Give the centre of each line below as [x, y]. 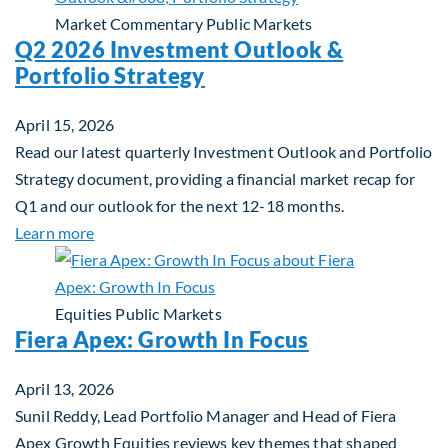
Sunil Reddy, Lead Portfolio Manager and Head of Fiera [206, 415]
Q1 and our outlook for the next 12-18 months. [180, 205]
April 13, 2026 [65, 388]
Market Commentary [129, 23]
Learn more [55, 232]
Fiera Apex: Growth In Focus [162, 339]
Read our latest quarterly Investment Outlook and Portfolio [224, 151]
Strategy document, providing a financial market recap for [215, 178]
